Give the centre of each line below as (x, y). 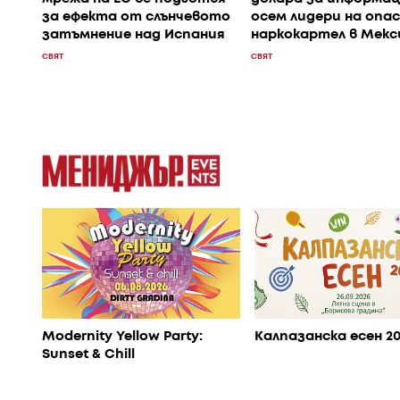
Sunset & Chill (88, 355)
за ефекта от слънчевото (136, 17)
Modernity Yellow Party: (122, 337)
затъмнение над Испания (133, 34)
